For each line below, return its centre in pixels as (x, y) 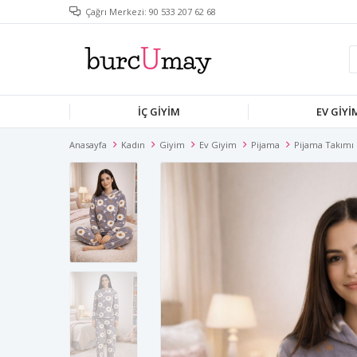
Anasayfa (88, 145)
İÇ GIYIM (159, 112)
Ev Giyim (218, 145)
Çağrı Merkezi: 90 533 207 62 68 (151, 12)
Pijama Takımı (324, 145)
